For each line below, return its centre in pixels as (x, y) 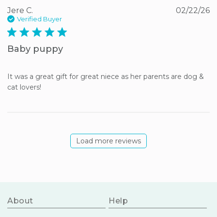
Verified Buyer (39, 19)
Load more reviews (108, 141)
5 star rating (30, 32)
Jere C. (20, 10)
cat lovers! (24, 87)
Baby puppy (35, 49)
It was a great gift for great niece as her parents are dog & (106, 76)
